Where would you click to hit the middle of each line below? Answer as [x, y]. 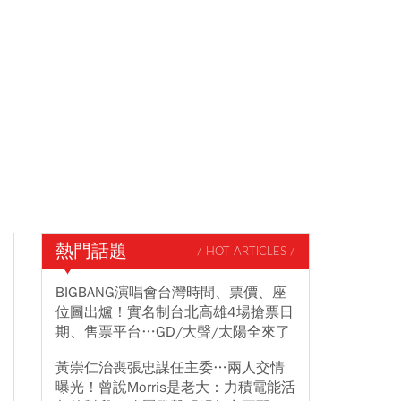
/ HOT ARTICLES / [246, 252]
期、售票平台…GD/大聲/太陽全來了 [173, 332]
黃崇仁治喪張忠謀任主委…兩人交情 [170, 368]
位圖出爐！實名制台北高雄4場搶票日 [175, 312]
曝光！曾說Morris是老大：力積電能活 [175, 388]
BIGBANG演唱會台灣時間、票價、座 [171, 293]
